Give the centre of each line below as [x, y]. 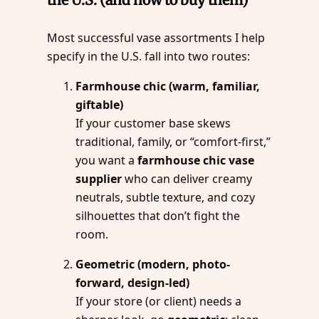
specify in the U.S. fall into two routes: [149, 56]
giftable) [100, 104]
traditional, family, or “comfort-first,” [173, 141]
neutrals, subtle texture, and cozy [166, 197]
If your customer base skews [153, 123]
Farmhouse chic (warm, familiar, [168, 86]
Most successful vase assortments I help [156, 37]
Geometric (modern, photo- [153, 264]
